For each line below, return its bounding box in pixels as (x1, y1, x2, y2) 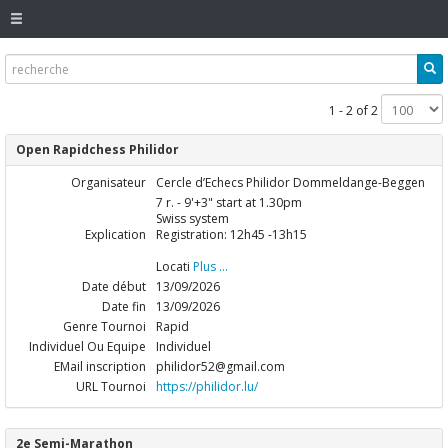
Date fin (102, 297, 146, 315)
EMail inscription (54, 357, 146, 375)
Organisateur (71, 173, 146, 191)
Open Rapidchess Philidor (16, 141, 179, 158)
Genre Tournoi (63, 317, 146, 335)
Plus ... (193, 257, 228, 275)
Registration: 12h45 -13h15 (156, 225, 307, 243)
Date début (82, 277, 146, 295)
